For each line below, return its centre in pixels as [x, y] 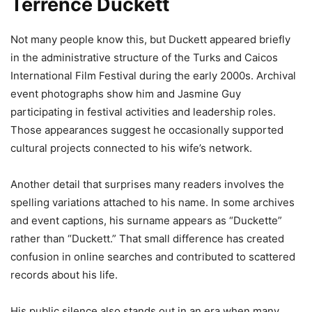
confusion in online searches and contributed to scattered [153, 256]
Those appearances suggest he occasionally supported [147, 130]
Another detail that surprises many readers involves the [147, 184]
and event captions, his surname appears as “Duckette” [146, 220]
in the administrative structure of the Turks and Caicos [144, 57]
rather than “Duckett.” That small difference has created [147, 238]
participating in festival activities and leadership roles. [143, 111]
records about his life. [64, 274]
